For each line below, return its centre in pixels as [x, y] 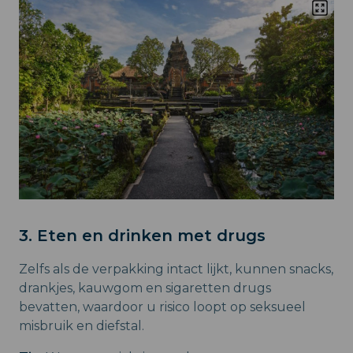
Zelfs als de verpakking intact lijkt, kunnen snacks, [176, 269]
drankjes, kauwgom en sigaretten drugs [145, 288]
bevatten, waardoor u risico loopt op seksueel [162, 307]
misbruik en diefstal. [82, 326]
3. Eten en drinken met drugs [142, 236]
